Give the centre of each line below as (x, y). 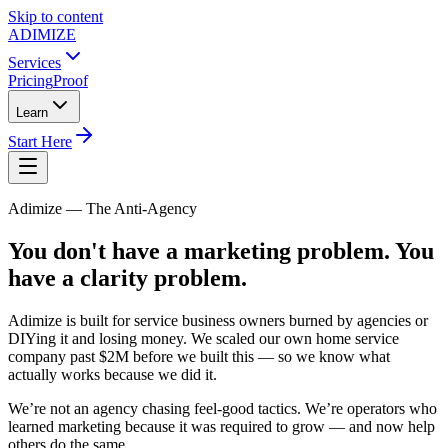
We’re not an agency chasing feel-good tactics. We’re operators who (222, 408)
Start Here (40, 141)
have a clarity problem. (127, 277)
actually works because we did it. (112, 374)
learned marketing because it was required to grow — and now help (221, 426)
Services (34, 62)
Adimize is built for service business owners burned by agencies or (218, 320)
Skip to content (55, 16)
